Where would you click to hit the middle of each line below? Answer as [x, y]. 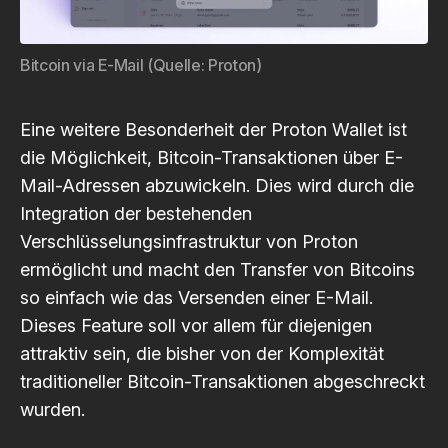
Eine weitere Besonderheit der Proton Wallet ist [213, 129]
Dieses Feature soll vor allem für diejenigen [196, 325]
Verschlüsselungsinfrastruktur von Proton [189, 241]
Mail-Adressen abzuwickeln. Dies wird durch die [217, 185]
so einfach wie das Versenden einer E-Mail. [196, 297]
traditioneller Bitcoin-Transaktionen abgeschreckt [222, 381]
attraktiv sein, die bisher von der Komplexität [202, 353]
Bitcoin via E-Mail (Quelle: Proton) [141, 65]
